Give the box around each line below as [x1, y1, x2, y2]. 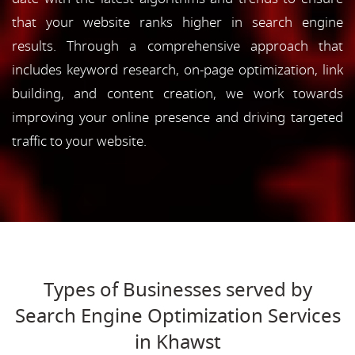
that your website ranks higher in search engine [12, 12, 343, 32]
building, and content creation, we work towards [12, 83, 343, 104]
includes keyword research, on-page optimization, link [12, 59, 343, 80]
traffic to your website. [12, 131, 147, 151]
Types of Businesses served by [43, 275, 312, 304]
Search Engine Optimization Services [14, 301, 341, 330]
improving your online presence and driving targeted [12, 107, 343, 128]
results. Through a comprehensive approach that [12, 36, 343, 56]
